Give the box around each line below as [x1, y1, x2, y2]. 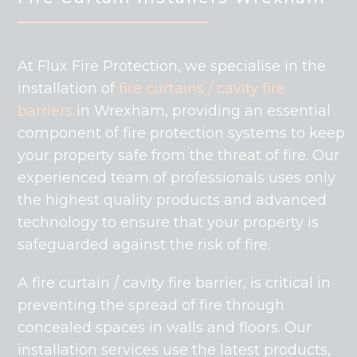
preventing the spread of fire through [18, 296, 285, 314]
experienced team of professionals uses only [18, 168, 336, 186]
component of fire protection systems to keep [18, 124, 346, 142]
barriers [18, 101, 77, 120]
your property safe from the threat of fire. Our [18, 146, 340, 164]
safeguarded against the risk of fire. [18, 235, 271, 253]
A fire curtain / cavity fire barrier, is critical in [18, 273, 331, 292]
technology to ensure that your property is [18, 213, 320, 231]
